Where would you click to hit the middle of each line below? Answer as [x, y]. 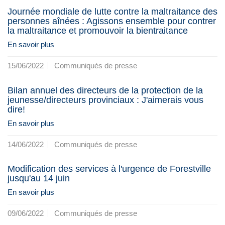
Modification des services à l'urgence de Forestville [109, 169]
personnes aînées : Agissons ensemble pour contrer [112, 21]
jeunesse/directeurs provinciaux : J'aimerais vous [105, 100]
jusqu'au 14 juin [39, 179]
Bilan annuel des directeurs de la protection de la [105, 90]
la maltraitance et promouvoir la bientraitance [98, 31]
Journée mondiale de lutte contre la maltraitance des [113, 12]
